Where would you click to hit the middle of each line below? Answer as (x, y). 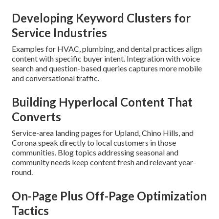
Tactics (30, 211)
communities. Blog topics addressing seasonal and (95, 153)
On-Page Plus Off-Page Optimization (109, 196)
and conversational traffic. (55, 78)
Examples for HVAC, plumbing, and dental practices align (107, 49)
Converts (36, 117)
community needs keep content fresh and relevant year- (104, 162)
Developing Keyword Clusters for (101, 18)
